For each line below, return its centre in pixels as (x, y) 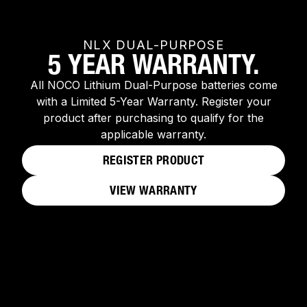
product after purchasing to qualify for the (153, 118)
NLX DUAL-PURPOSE (153, 45)
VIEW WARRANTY (153, 190)
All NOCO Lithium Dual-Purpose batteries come (153, 85)
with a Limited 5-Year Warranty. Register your (153, 102)
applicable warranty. (153, 135)
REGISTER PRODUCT (153, 160)
